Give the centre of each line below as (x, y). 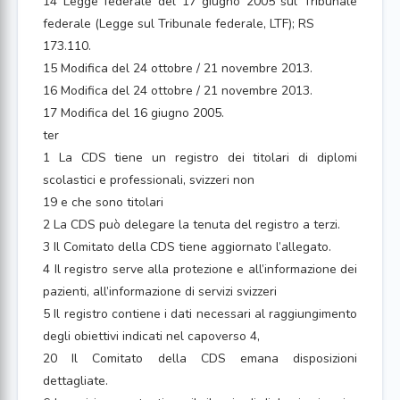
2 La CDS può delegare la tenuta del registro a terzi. (192, 225)
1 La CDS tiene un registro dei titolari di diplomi (200, 158)
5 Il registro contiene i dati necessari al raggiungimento (200, 314)
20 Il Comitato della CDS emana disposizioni (200, 358)
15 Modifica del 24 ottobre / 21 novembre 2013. (178, 68)
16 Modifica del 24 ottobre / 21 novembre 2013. (178, 91)
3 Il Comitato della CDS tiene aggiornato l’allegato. (187, 247)
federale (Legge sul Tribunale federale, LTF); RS (179, 24)
